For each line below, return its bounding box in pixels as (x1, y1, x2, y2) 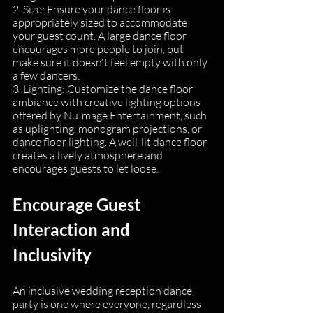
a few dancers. (13, 68, 80, 82)
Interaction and (13, 219, 133, 240)
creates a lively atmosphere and (13, 148, 165, 162)
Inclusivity (13, 245, 92, 265)
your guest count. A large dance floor (13, 29, 189, 43)
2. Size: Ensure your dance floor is (13, 2, 173, 16)
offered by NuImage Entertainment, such (13, 108, 209, 122)
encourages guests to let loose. (13, 161, 159, 175)
